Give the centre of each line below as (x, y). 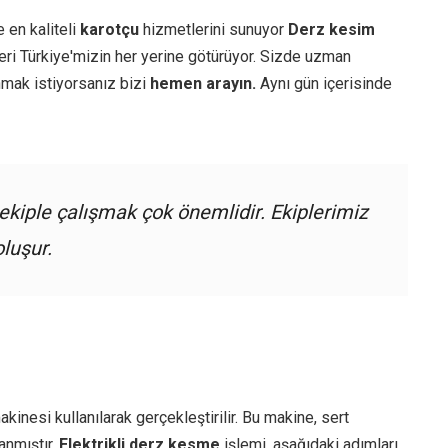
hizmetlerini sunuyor (213, 30)
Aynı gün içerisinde (324, 84)
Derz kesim (331, 30)
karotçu (109, 30)
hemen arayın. (203, 84)
